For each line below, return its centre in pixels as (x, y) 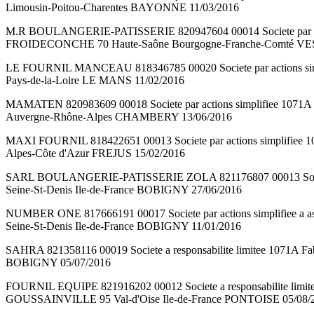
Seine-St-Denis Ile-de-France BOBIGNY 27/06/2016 (124, 190)
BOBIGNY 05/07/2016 (58, 263)
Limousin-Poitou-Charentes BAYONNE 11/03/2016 (122, 8)
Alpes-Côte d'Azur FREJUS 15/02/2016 (95, 153)
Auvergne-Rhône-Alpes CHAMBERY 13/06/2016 (119, 117)
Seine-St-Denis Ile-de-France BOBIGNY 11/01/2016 (123, 226)
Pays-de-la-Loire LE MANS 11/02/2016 (95, 81)
